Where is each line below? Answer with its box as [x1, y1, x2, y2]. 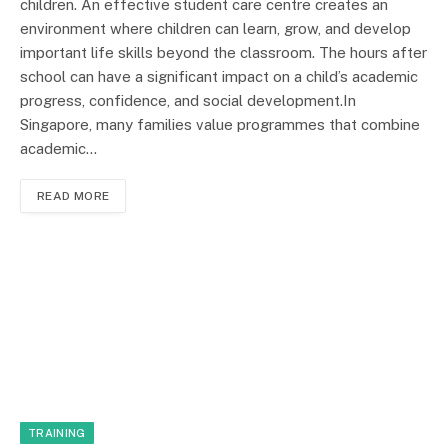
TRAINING [28, 427, 86, 440]
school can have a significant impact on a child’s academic [20, 68, 418, 86]
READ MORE [37, 189, 110, 204]
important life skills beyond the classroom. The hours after [20, 44, 427, 62]
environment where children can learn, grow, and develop [20, 20, 411, 38]
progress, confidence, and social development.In [20, 92, 356, 110]
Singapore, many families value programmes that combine [20, 116, 420, 134]
